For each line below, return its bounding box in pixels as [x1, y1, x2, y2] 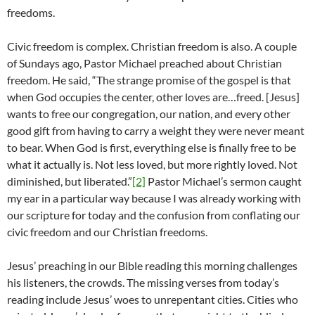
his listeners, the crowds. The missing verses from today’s [7, 276, 279, 290]
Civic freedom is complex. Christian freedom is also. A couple [7, 39, 297, 53]
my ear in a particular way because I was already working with [7, 191, 301, 205]
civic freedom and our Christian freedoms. [7, 225, 207, 239]
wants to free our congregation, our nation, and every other [7, 107, 290, 121]
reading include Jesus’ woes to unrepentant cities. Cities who [7, 292, 298, 307]
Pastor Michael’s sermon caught [146, 174, 302, 188]
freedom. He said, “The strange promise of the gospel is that [7, 73, 291, 87]
